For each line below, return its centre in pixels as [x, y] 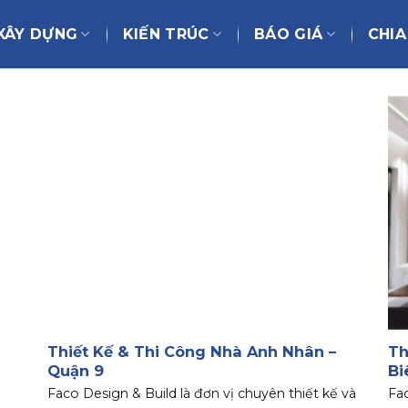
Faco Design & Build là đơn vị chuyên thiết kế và [202, 393]
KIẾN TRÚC [166, 34]
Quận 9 [76, 370]
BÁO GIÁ [289, 34]
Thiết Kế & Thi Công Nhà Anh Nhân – [192, 351]
